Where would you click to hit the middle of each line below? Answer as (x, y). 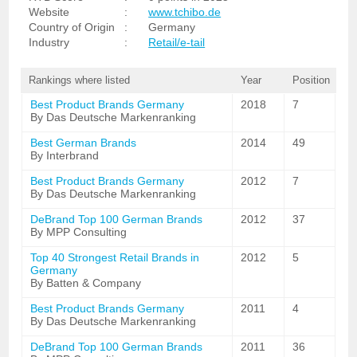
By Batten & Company (86, 283)
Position (311, 80)
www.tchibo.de (185, 12)
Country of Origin (72, 27)
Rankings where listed (80, 80)
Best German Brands (84, 143)
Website (49, 12)
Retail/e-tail (177, 42)
